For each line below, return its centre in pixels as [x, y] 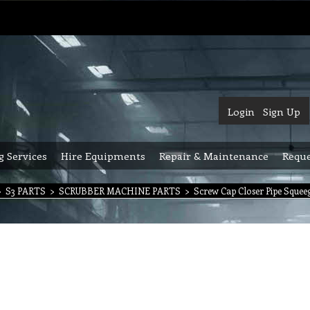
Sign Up [282, 111]
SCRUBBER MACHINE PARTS [120, 191]
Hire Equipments [103, 156]
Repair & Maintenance [214, 156]
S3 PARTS [26, 191]
